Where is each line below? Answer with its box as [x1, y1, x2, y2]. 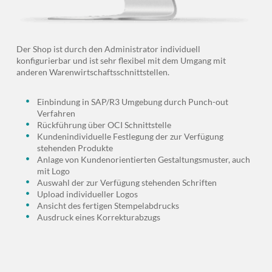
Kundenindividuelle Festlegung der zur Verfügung [36, 131, 223, 142]
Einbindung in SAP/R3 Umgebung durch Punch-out [36, 97, 228, 107]
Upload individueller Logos [36, 189, 138, 200]
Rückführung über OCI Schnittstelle [36, 120, 171, 131]
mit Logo [36, 166, 70, 177]
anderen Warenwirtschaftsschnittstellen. [16, 67, 169, 78]
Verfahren [36, 108, 75, 119]
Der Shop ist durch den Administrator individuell [16, 44, 200, 55]
